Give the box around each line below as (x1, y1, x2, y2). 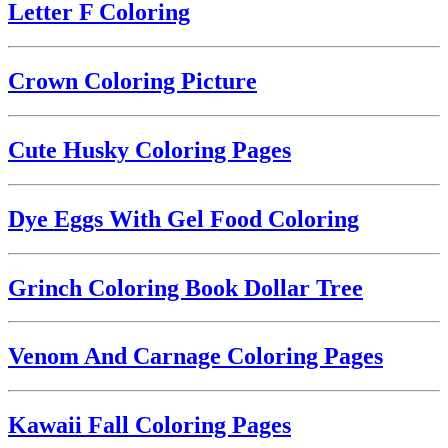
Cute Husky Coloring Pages (8, 136, 291, 163)
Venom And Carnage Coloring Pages (8, 343, 383, 370)
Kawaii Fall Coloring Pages (8, 412, 291, 439)
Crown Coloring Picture (8, 68, 257, 95)
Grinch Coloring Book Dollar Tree (8, 274, 363, 301)
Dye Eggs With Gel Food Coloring (8, 205, 359, 232)
